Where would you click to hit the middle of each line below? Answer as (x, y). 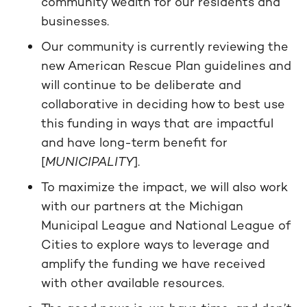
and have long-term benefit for (134, 142)
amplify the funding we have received (153, 263)
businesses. (75, 21)
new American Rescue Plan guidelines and (166, 65)
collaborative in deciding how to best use (163, 104)
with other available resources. (133, 283)
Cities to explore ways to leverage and (155, 244)
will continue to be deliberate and (141, 85)
